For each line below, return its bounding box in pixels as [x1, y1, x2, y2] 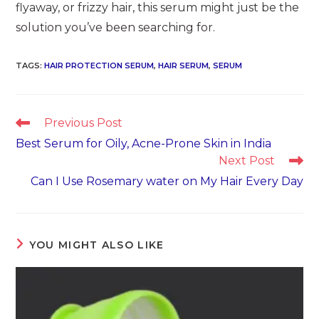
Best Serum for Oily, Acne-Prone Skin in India [16, 137, 272, 151]
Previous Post [44, 116, 123, 130]
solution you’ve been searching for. [16, 21, 216, 35]
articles [15, 142, 51, 156]
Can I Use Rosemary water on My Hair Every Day [30, 174, 303, 189]
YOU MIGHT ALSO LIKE [28, 239, 164, 252]
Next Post [218, 154, 275, 168]
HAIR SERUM [158, 61, 209, 71]
